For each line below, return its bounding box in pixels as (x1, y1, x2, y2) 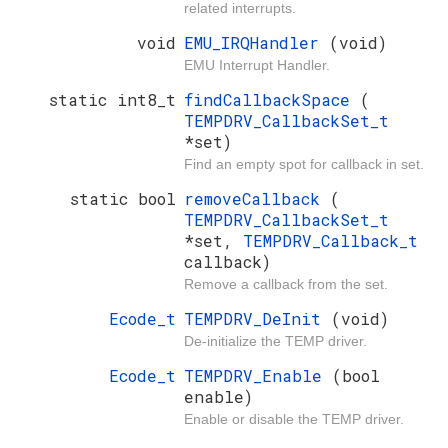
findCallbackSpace (184, 89, 360, 111)
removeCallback (184, 188, 330, 210)
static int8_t (49, 89, 176, 111)
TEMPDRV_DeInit (184, 308, 331, 330)
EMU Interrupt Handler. (184, 57, 330, 74)
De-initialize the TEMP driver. (184, 333, 367, 350)
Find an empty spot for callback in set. (184, 156, 424, 173)
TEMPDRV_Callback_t (243, 230, 418, 252)
